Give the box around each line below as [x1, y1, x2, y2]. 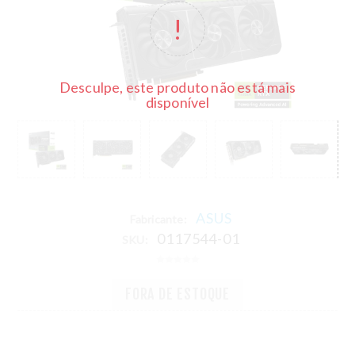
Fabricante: [129, 212, 187, 226]
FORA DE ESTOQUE [125, 285, 230, 303]
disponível [145, 94, 210, 112]
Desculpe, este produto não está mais [59, 78, 296, 97]
